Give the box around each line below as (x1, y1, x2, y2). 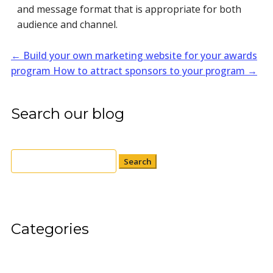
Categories (11, 220, 89, 238)
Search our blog (11, 104, 124, 122)
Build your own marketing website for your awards (23, 48, 257, 62)
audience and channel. (17, 17, 118, 31)
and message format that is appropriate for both (17, 2, 241, 16)
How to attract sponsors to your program (53, 63, 245, 77)
